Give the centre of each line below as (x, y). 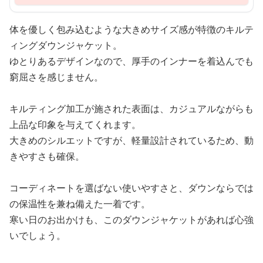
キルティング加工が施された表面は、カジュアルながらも (131, 109)
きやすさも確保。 (47, 156)
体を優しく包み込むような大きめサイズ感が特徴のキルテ (131, 29)
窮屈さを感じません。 (56, 77)
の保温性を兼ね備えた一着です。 (80, 204)
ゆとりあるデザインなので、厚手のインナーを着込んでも (131, 61)
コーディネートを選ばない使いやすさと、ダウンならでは (131, 188)
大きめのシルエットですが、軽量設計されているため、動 (131, 140)
